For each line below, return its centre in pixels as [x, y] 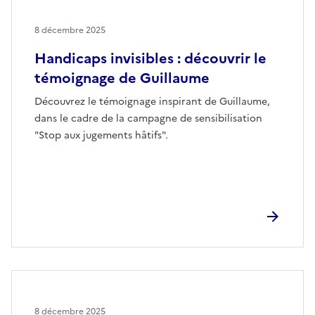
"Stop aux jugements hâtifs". [101, 135]
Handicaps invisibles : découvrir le [150, 58]
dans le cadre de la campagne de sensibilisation [148, 118]
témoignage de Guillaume [122, 78]
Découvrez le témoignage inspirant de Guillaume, [152, 101]
